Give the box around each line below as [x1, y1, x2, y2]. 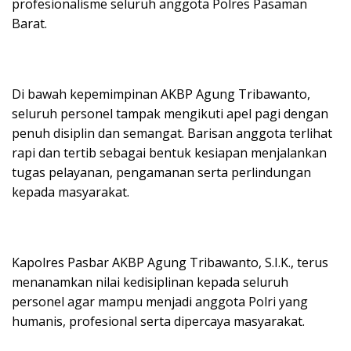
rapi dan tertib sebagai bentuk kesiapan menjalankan [12, 144, 327, 162]
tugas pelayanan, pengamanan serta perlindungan [12, 164, 311, 182]
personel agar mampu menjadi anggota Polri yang [12, 293, 308, 311]
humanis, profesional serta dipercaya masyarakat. [12, 313, 305, 331]
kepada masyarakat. [12, 183, 129, 201]
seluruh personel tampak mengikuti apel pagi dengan [12, 105, 328, 123]
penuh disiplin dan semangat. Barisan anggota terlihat [12, 125, 332, 143]
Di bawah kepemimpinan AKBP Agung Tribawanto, [12, 85, 310, 103]
